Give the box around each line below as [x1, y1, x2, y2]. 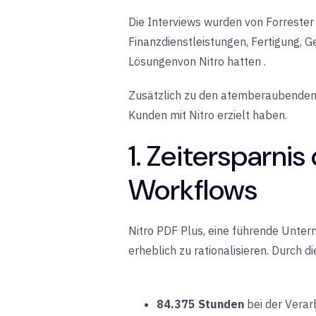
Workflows [128, 171, 257, 208]
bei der [244, 296, 285, 311]
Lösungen [128, 54, 178, 68]
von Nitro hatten [178, 54, 264, 68]
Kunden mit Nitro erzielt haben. [128, 107, 287, 122]
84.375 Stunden [157, 296, 244, 311]
